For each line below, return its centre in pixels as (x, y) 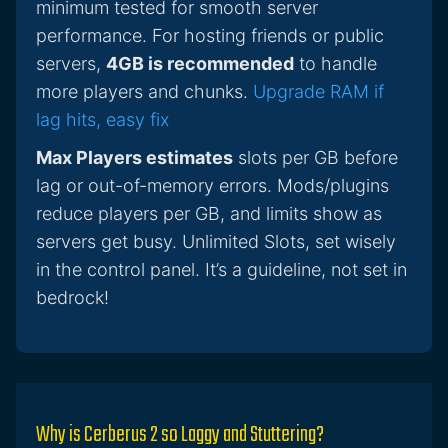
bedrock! (72, 298)
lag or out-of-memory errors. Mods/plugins (212, 186)
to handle (335, 64)
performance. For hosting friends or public (210, 36)
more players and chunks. (144, 92)
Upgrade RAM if (318, 92)
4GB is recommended (200, 64)
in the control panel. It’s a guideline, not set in (221, 270)
